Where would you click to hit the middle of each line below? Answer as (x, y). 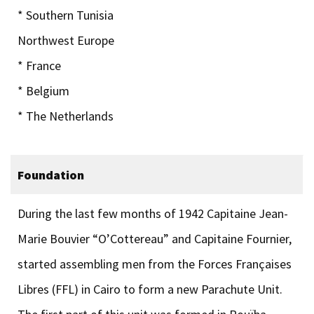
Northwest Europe (66, 40)
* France (39, 65)
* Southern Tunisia (66, 15)
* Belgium (43, 90)
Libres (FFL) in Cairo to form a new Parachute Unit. (150, 289)
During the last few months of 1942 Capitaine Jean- (153, 213)
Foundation (51, 175)
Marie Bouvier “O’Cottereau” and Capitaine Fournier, (155, 238)
